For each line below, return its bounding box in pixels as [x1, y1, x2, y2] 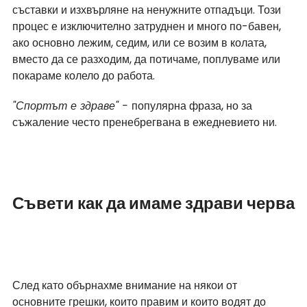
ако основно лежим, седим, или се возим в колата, [12, 35, 269, 51]
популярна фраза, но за [132, 98, 255, 114]
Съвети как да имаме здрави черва [12, 192, 295, 215]
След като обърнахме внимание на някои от [12, 278, 240, 294]
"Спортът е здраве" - [12, 98, 132, 114]
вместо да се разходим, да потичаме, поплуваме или [12, 51, 283, 68]
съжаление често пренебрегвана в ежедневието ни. [12, 114, 277, 131]
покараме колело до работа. [12, 68, 158, 84]
